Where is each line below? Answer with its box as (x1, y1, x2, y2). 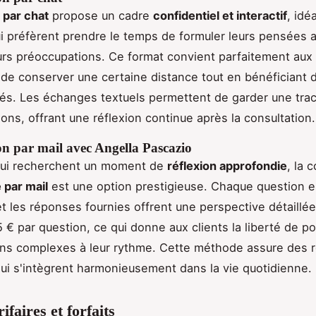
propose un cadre (49, 8, 153, 23)
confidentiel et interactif (153, 8, 287, 23)
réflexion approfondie (167, 159, 287, 174)
